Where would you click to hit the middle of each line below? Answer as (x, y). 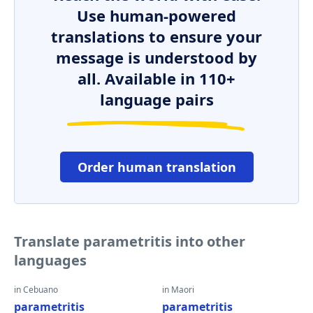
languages (50, 260)
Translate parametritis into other (130, 241)
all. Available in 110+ (156, 78)
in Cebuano (36, 290)
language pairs (156, 99)
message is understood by (156, 57)
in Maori (178, 290)
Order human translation (156, 167)
